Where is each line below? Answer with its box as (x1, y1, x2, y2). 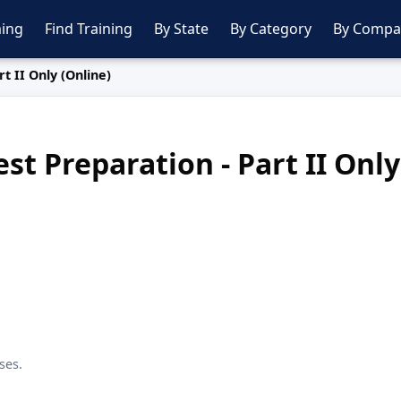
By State (154, 19, 209, 38)
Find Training (45, 19, 132, 38)
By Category (230, 19, 311, 38)
